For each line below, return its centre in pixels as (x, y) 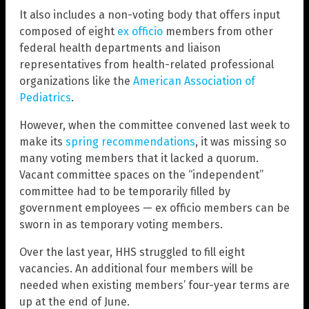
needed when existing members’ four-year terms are (154, 286)
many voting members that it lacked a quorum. (139, 159)
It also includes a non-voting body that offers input (150, 15)
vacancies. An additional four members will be (136, 269)
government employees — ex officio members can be (154, 208)
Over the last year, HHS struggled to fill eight (132, 252)
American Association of (194, 81)
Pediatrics (45, 98)
